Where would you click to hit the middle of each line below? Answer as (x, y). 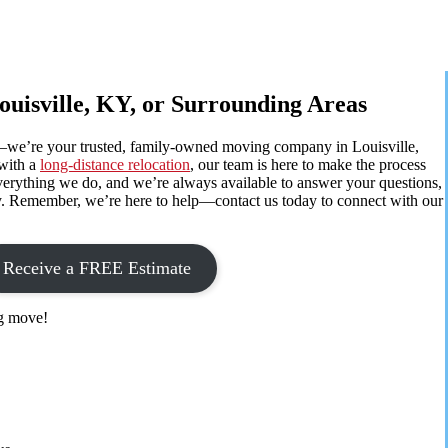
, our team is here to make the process (308, 164)
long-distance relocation (115, 164)
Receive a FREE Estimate (97, 267)
